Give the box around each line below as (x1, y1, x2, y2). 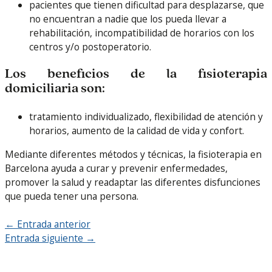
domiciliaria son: (5, 82, 105, 97)
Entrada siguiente (5, 231, 86, 245)
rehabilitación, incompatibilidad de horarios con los (29, 26, 254, 40)
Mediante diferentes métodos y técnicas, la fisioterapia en (5, 147, 262, 161)
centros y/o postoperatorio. (29, 40, 151, 54)
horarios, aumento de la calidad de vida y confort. (29, 124, 244, 138)
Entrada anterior (15, 217, 90, 231)
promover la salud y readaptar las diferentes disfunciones (5, 175, 260, 189)
